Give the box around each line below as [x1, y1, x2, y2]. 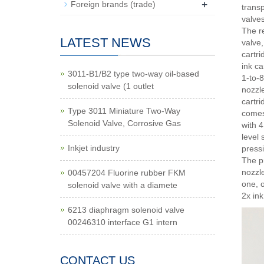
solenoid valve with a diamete [68, 180, 177, 190]
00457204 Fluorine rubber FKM [68, 168, 186, 177]
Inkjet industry [68, 143, 120, 153]
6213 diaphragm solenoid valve [68, 205, 184, 214]
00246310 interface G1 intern [68, 217, 177, 227]
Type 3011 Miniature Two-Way [68, 106, 180, 115]
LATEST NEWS [60, 35, 151, 50]
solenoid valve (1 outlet [68, 81, 154, 91]
